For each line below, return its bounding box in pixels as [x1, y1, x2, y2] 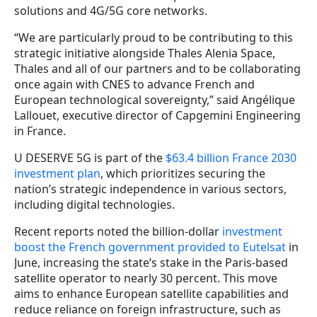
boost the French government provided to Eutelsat [14, 238, 286, 255]
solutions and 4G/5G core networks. [14, 2, 207, 18]
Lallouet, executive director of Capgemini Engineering [14, 107, 301, 123]
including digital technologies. [14, 196, 175, 212]
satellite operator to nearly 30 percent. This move [14, 270, 277, 286]
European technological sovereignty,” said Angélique [14, 91, 295, 108]
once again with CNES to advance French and [14, 76, 255, 92]
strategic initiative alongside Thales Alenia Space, [14, 45, 275, 61]
